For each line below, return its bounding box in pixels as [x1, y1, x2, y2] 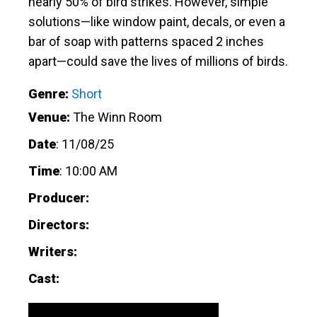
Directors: [28, 217, 89, 232]
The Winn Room [73, 109, 162, 125]
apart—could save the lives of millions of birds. [28, 53, 288, 69]
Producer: [28, 190, 92, 205]
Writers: [28, 243, 80, 259]
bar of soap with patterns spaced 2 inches [28, 33, 264, 49]
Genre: [28, 86, 69, 101]
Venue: [28, 109, 70, 125]
